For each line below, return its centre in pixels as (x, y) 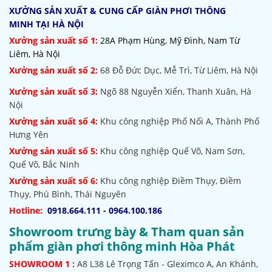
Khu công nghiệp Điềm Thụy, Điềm (171, 181)
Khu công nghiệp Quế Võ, (151, 151)
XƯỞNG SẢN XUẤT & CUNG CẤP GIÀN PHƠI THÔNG (117, 11)
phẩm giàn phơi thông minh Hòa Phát (122, 246)
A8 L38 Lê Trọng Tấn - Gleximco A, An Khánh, (166, 264)
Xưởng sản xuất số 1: (55, 40)
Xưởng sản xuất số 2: (53, 70)
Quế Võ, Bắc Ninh (44, 164)
